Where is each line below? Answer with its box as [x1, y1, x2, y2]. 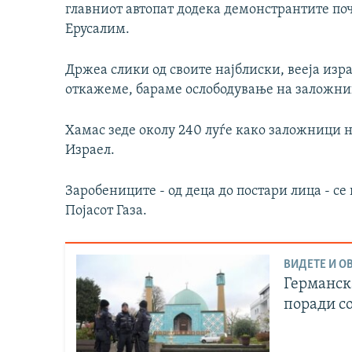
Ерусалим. [65, 22, 130, 38]
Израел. [65, 143, 115, 159]
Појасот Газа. [65, 203, 147, 219]
